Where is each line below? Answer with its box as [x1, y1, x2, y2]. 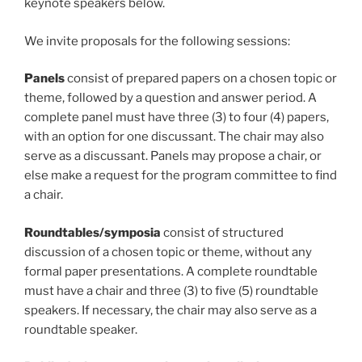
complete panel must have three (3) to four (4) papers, [24, 110, 329, 125]
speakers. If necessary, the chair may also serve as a [24, 302, 317, 318]
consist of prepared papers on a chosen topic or [65, 71, 337, 86]
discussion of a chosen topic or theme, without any [24, 244, 312, 259]
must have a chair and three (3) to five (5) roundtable [24, 283, 318, 298]
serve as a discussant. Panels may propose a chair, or [24, 149, 322, 164]
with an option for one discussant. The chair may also [24, 129, 324, 145]
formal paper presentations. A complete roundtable [24, 263, 318, 279]
